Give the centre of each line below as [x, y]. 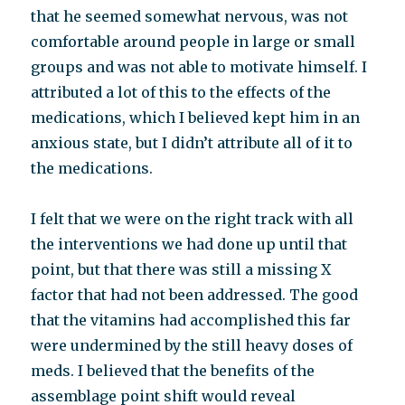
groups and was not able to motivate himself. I [199, 67]
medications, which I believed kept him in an [196, 118]
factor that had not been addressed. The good [195, 295]
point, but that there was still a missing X [181, 269]
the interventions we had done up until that [189, 244]
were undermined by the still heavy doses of [192, 345]
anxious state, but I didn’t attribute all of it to [192, 143]
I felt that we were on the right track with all [193, 219]
